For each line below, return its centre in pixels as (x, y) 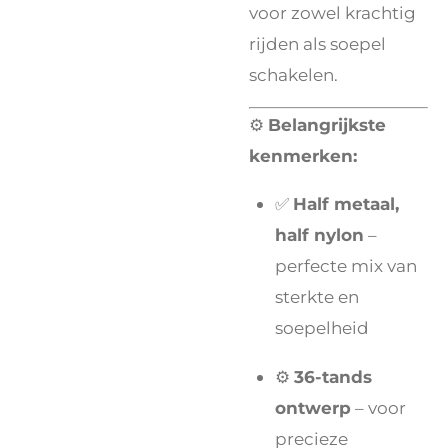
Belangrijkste (327, 125)
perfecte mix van (346, 266)
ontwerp (313, 407)
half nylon (319, 235)
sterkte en (317, 297)
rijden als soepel (317, 43)
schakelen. (293, 74)
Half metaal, (346, 204)
